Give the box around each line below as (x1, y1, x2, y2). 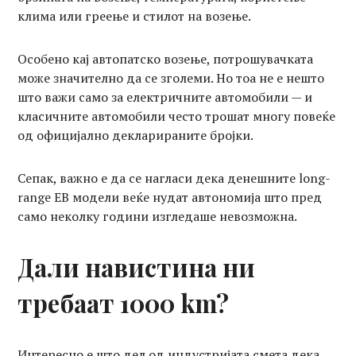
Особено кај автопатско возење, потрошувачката (17, 49, 314, 68)
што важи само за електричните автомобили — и (17, 87, 313, 106)
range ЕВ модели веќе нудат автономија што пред (17, 188, 323, 206)
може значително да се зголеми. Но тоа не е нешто (17, 68, 325, 87)
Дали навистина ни (17, 250, 256, 284)
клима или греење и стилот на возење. (17, 6, 252, 25)
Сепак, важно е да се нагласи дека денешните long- (17, 168, 331, 187)
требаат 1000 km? (17, 285, 230, 319)
